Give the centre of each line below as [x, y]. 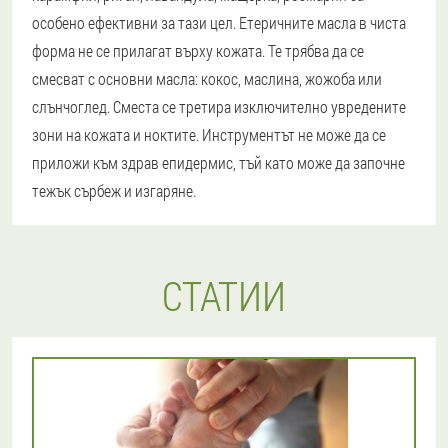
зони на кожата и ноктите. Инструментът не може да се [209, 135]
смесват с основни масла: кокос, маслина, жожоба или [207, 79]
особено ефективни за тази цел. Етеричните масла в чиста [219, 23]
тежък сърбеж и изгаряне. [114, 191]
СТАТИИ [224, 296]
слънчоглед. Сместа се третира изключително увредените [219, 107]
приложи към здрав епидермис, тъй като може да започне [218, 163]
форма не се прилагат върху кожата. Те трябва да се [198, 51]
